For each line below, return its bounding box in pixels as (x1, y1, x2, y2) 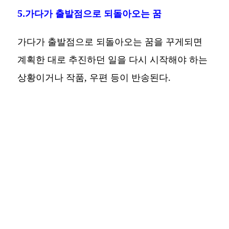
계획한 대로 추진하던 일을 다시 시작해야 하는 (17, 53, 208, 66)
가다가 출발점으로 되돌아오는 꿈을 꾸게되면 (17, 35, 203, 48)
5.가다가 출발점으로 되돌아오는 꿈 (17, 7, 162, 20)
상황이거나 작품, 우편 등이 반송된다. (17, 71, 171, 84)
